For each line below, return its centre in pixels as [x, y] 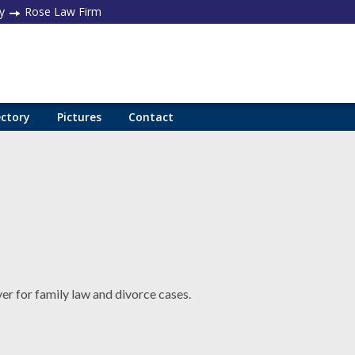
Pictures [79, 117]
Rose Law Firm [61, 11]
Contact [151, 117]
